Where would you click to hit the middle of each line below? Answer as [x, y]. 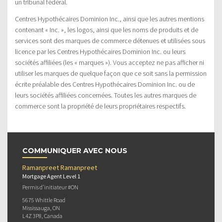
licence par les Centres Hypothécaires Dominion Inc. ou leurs [100, 51]
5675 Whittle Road [44, 200]
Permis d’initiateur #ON [50, 187]
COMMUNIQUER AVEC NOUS [75, 150]
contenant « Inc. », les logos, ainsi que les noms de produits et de [107, 29]
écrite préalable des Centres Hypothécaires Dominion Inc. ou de [105, 84]
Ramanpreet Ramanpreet [60, 167]
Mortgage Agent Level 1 [51, 176]
